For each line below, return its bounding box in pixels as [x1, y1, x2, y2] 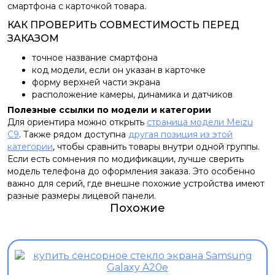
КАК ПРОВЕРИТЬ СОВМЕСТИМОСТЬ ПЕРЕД [7, 19, 239, 31]
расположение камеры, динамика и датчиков [32, 89, 233, 100]
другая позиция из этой [128, 129, 233, 140]
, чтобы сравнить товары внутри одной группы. [53, 141, 260, 152]
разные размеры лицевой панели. [7, 190, 156, 201]
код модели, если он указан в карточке [32, 64, 206, 76]
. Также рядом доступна [19, 129, 128, 140]
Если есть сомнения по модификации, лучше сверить [7, 153, 244, 165]
